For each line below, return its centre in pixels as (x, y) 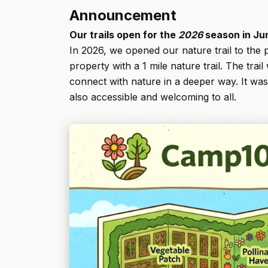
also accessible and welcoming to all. (153, 97)
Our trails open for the (124, 34)
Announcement (123, 15)
